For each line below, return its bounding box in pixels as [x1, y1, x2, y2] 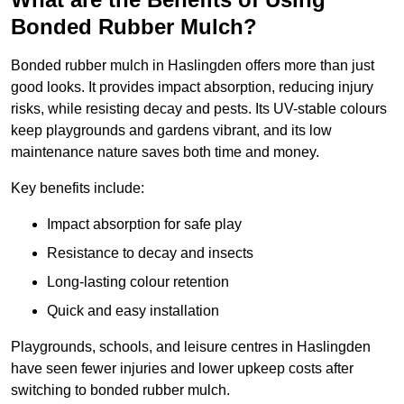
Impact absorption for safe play [47, 216, 242, 233]
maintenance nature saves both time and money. [11, 144, 319, 161]
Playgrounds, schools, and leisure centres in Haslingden [11, 339, 371, 355]
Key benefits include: [11, 180, 144, 197]
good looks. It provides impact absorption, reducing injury [11, 79, 373, 96]
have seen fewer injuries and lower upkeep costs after [11, 361, 353, 377]
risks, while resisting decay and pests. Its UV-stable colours [11, 101, 387, 117]
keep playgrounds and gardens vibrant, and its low [11, 123, 332, 139]
